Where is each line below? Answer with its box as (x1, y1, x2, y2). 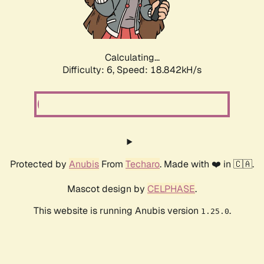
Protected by (10, 158, 69, 171)
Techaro (126, 158, 160, 171)
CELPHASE (147, 183, 195, 196)
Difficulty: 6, (62, 64, 117, 77)
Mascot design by (67, 183, 147, 196)
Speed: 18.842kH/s (117, 64, 202, 77)
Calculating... (104, 51, 160, 64)
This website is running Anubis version (33, 204, 201, 217)
